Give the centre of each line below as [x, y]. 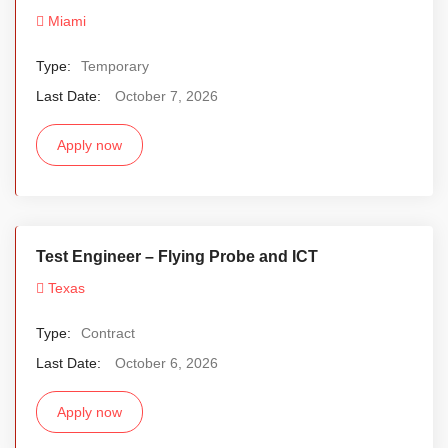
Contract [108, 332]
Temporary [115, 65]
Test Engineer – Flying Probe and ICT [177, 256]
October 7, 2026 [166, 95]
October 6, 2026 [166, 362]
